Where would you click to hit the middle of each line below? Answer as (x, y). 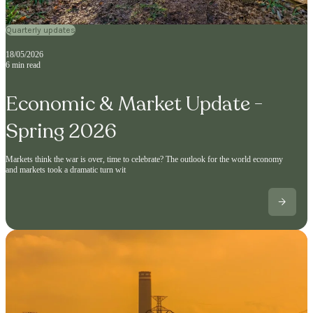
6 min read (23, 65)
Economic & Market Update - (134, 104)
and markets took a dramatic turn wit (66, 170)
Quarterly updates (41, 30)
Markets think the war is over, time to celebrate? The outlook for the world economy (144, 160)
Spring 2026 (61, 131)
